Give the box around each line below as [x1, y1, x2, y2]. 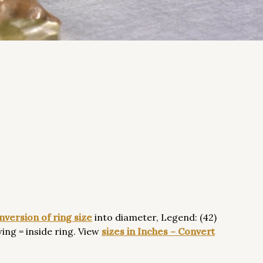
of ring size [41, 211, 92, 223]
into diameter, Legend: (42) [92, 211, 217, 223]
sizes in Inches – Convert [102, 225, 215, 237]
